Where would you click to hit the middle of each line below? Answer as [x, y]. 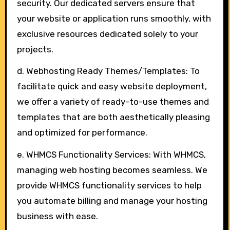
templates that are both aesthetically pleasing [113, 117]
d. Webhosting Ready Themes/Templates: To [108, 71]
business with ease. [57, 216]
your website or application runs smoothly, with [114, 18]
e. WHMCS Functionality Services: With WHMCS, [111, 155]
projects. [35, 49]
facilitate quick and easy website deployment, [112, 87]
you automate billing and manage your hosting [112, 201]
